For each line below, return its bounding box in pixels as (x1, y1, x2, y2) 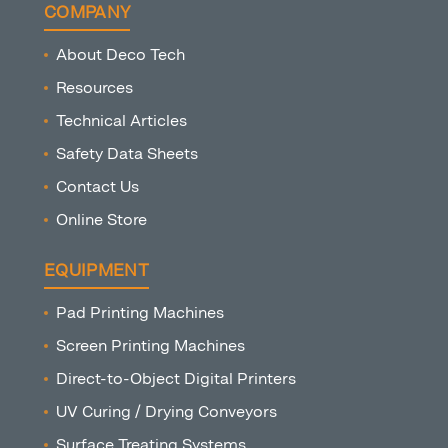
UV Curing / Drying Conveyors (56, 402, 277, 422)
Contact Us (56, 177, 139, 197)
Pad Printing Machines (56, 303, 224, 323)
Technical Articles (56, 111, 187, 131)
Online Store (56, 210, 147, 230)
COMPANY (44, 2, 131, 24)
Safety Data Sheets (56, 144, 198, 164)
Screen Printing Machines (56, 336, 245, 356)
